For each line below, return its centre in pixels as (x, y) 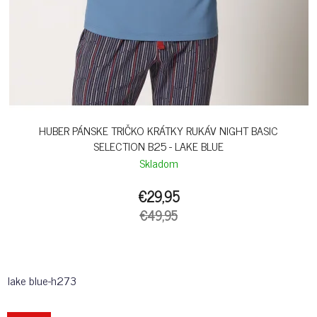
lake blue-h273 (42, 281)
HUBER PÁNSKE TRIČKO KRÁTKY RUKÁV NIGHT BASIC (158, 131)
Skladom (158, 163)
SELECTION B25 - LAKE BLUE (158, 146)
